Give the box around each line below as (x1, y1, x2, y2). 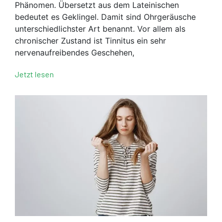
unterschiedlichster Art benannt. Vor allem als (15, 23, 185, 34)
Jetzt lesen (15, 69, 54, 79)
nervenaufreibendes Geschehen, (15, 47, 134, 57)
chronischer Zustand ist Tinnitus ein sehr (15, 35, 166, 46)
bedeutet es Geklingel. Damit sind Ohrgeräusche (15, 11, 196, 22)
